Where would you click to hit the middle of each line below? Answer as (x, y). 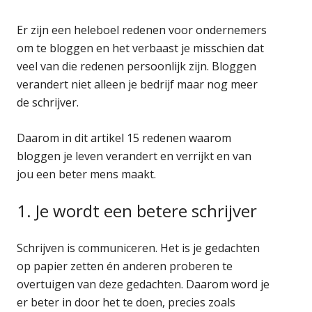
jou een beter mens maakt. (87, 174)
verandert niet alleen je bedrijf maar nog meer (138, 84)
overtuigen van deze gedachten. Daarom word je (143, 284)
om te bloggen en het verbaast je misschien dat (141, 48)
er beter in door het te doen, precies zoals (126, 302)
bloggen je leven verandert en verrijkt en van (134, 156)
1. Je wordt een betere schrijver (137, 210)
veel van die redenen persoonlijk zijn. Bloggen (137, 66)
